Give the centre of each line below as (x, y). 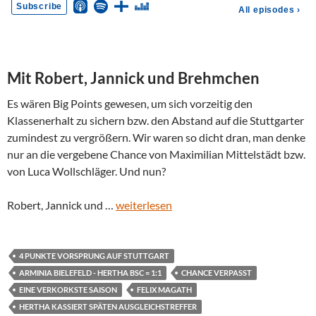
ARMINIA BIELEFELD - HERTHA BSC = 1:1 (90, 273)
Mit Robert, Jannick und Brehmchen (133, 78)
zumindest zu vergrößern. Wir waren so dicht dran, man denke (156, 137)
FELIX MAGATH (164, 290)
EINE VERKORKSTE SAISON (68, 290)
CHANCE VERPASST (217, 273)
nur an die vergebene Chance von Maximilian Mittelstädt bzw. (156, 154)
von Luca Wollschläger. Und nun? (86, 171)
